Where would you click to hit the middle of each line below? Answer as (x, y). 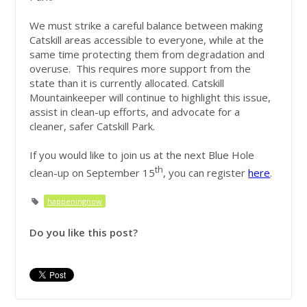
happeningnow (75, 201)
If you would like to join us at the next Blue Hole (142, 155)
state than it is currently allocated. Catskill (127, 83)
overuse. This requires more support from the (140, 69)
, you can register (206, 173)
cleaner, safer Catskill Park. (93, 126)
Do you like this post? (84, 233)
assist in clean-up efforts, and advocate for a (135, 112)
